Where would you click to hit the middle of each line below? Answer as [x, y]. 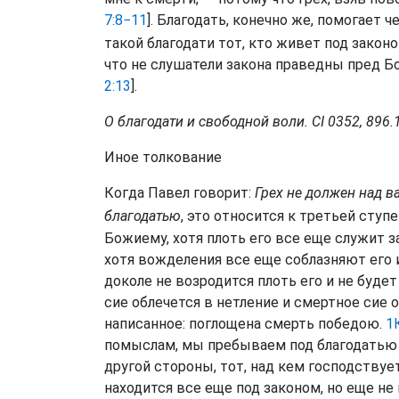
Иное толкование [163, 158]
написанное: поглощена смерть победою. [243, 323]
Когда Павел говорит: [179, 193]
